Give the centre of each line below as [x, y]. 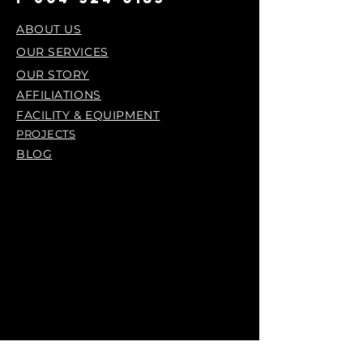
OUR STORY [53, 75]
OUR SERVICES [62, 52]
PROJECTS [46, 134]
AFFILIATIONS [59, 95]
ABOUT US [49, 29]
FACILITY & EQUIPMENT [88, 115]
